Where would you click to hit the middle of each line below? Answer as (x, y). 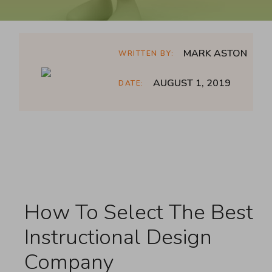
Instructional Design (118, 237)
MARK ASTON (215, 54)
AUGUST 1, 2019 (192, 83)
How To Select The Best (139, 212)
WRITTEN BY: (146, 54)
